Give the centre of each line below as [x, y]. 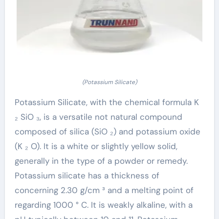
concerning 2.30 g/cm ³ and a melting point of [104, 190]
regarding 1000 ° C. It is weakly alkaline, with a [103, 205]
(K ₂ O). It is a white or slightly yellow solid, [96, 146]
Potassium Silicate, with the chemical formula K [107, 102]
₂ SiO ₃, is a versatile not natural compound [98, 117]
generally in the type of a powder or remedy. [101, 161]
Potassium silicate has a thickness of [87, 175]
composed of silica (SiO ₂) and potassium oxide [107, 131]
